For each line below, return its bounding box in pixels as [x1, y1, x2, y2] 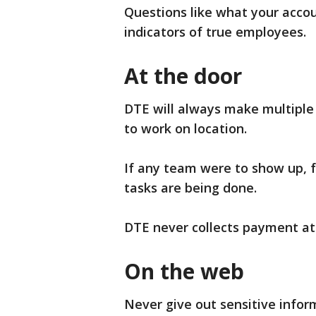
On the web [124, 257, 244, 286]
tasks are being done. [124, 179, 257, 196]
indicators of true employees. [124, 23, 310, 40]
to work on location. [124, 120, 250, 137]
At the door [124, 61, 242, 90]
